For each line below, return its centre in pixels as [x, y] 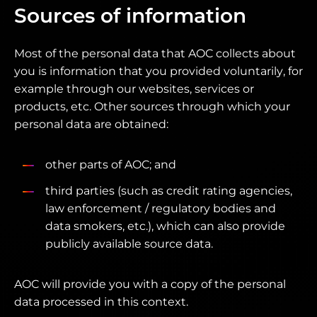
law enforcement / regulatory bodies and [161, 208]
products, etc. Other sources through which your [152, 106]
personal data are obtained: [91, 124]
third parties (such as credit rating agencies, [169, 191]
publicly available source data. [129, 244]
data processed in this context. [101, 302]
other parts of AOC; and [111, 165]
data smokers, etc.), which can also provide [165, 226]
